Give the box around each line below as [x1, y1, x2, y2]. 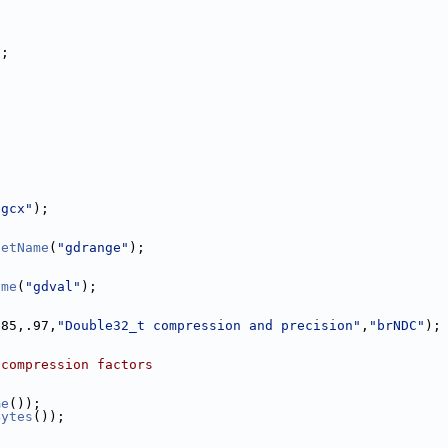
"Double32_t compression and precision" [57, 317, 361, 333]
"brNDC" [369, 317, 425, 333]
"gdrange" [57, 239, 129, 255]
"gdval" [25, 278, 81, 294]
